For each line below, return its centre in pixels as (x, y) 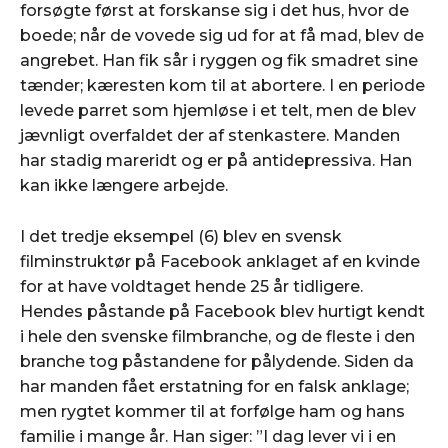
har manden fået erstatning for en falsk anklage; (214, 386)
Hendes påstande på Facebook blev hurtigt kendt (222, 311)
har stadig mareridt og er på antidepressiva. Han (216, 160)
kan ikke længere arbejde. (124, 185)
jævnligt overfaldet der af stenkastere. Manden (210, 135)
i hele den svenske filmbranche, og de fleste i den (217, 336)
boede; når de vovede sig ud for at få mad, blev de (222, 35)
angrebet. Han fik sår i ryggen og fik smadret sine (219, 60)
